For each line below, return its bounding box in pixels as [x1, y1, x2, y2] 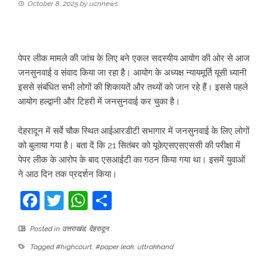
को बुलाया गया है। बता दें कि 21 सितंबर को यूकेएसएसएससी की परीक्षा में [18, 140, 240, 151]
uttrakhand [138, 243, 174, 251]
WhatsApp [88, 189, 181, 211]
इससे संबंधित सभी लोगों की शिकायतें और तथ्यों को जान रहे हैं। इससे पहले [18, 82, 248, 92]
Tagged [28, 243, 56, 251]
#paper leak [95, 243, 134, 251]
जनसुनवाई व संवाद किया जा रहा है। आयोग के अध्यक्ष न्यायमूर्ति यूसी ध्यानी [18, 67, 246, 78]
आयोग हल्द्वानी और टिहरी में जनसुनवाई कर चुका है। [18, 96, 180, 107]
